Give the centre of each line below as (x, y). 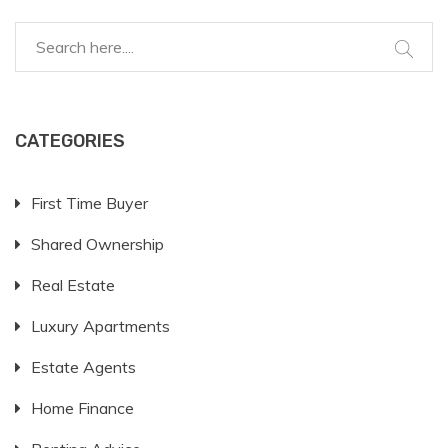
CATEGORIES (70, 141)
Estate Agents (83, 367)
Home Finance (82, 408)
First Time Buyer (89, 203)
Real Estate (73, 285)
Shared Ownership (97, 244)
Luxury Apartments (100, 326)
